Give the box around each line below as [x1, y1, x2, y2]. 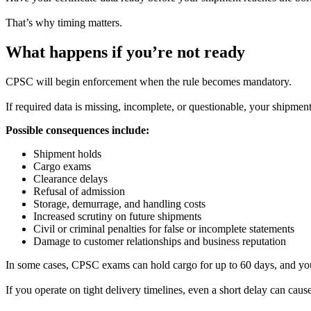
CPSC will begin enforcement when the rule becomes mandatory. [6, 75, 292, 87]
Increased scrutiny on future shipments [33, 210, 201, 222]
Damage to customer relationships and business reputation [33, 235, 286, 247]
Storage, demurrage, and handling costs [33, 197, 205, 210]
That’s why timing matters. [6, 16, 122, 28]
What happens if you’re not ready [6, 42, 245, 61]
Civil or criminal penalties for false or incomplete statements [33, 222, 294, 235]
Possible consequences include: [6, 124, 149, 136]
